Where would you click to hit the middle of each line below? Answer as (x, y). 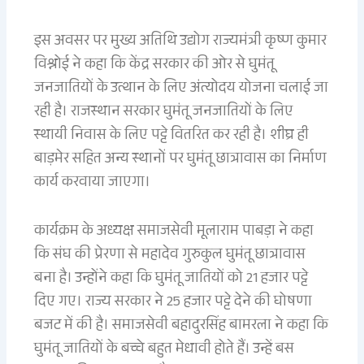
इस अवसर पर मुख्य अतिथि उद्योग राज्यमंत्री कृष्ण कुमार (181, 42)
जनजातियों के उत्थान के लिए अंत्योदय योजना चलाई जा (182, 89)
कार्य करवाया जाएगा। (93, 183)
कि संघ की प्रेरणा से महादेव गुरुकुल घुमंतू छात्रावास (170, 256)
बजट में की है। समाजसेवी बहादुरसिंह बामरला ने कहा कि (182, 327)
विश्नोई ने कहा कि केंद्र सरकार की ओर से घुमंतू (155, 65)
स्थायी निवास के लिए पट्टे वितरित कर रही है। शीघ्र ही (172, 136)
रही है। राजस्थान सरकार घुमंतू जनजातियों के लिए (164, 113)
